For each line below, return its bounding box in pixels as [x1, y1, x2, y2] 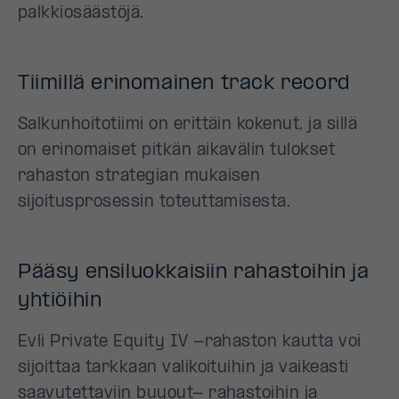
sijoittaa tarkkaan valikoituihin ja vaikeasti [18, 360, 349, 377]
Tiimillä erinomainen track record [18, 73, 351, 94]
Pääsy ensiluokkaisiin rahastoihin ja [18, 262, 370, 283]
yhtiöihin [18, 290, 102, 312]
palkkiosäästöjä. [18, 5, 144, 22]
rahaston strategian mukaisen [18, 168, 261, 185]
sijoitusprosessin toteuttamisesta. [18, 194, 296, 211]
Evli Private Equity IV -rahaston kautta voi [18, 334, 362, 351]
